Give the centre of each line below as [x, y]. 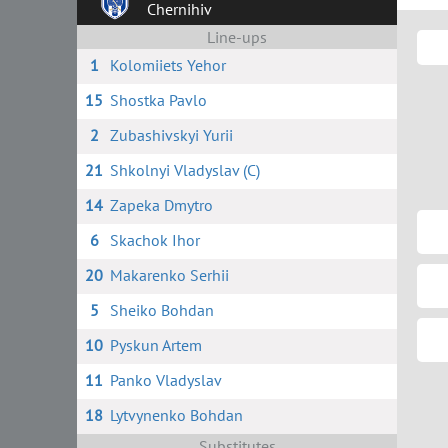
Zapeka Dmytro [161, 205]
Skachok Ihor [154, 240]
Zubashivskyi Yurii [171, 135]
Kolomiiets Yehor [167, 65]
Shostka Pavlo [158, 100]
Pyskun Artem [155, 345]
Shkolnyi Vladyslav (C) [184, 170]
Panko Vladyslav [165, 380]
